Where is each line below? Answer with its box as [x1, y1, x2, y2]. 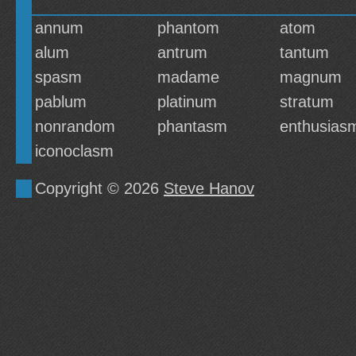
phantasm [157, 118, 227, 135]
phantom [157, 19, 219, 37]
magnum [280, 68, 342, 86]
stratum [280, 93, 334, 110]
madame [157, 68, 219, 86]
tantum [280, 44, 329, 61]
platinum [157, 93, 217, 110]
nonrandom [35, 118, 115, 135]
